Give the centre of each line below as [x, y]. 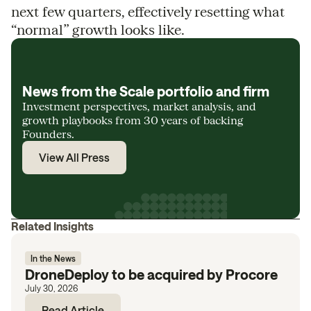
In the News [53, 258]
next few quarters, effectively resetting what [148, 11]
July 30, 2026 [51, 288]
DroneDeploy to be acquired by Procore [151, 274]
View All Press [74, 157]
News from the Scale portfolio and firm [146, 91]
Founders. [48, 134]
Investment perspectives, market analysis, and [139, 106]
